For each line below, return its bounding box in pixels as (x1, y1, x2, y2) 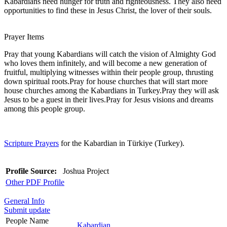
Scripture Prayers (4, 138, 59, 147)
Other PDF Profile (6, 177, 64, 186)
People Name (6, 216, 49, 225)
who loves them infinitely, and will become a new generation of (4, 58, 207, 67)
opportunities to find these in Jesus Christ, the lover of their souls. (4, 6, 212, 15)
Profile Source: (6, 166, 57, 175)
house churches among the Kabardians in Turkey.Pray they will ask (4, 86, 219, 95)
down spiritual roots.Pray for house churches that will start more (4, 77, 208, 86)
